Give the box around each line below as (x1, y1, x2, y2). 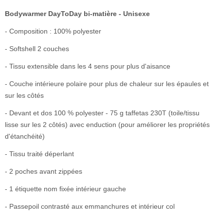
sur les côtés (5, 91, 44, 99)
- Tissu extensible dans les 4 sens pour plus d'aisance (5, 62, 170, 70)
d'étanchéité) (5, 132, 45, 140)
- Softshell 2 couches (5, 44, 69, 53)
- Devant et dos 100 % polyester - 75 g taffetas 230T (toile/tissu (5, 109, 200, 117)
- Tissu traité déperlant (5, 149, 74, 158)
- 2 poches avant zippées (5, 167, 82, 175)
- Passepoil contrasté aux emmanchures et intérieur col (5, 202, 175, 210)
